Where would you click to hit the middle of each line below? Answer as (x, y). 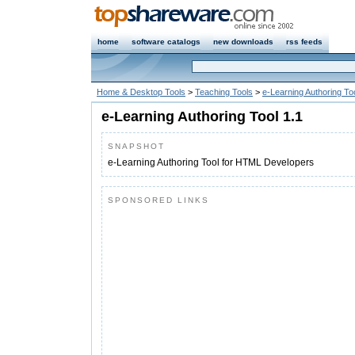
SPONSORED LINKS (158, 200)
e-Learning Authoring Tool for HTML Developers (211, 162)
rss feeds (304, 42)
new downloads (243, 42)
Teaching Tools (224, 92)
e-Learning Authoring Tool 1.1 (202, 116)
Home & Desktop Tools (141, 92)
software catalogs (166, 42)
